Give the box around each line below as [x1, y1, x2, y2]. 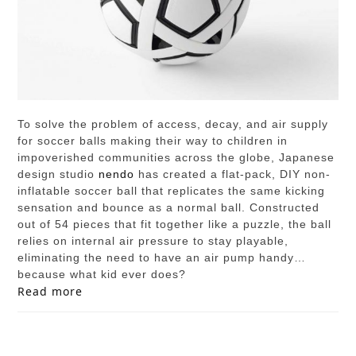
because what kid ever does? [17, 268, 187, 281]
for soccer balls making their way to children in [17, 134, 288, 148]
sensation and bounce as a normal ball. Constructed [17, 201, 320, 215]
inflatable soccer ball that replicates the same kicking [17, 184, 326, 198]
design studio [17, 168, 99, 181]
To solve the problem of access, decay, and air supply [17, 118, 329, 131]
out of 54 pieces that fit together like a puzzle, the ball [17, 218, 332, 231]
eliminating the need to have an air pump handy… [17, 251, 307, 265]
